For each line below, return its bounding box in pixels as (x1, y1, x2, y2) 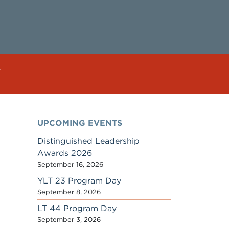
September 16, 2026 (37, 161, 103, 168)
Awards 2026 (37, 148, 92, 158)
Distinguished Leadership (37, 136, 140, 146)
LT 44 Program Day (37, 203, 117, 213)
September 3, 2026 (37, 216, 101, 223)
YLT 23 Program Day (37, 176, 121, 186)
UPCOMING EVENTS (37, 118, 122, 128)
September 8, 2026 (37, 188, 101, 196)
